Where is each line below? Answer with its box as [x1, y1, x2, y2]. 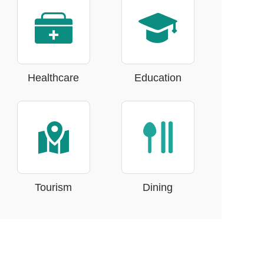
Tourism [35, 181, 72, 193]
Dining [143, 181, 173, 193]
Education [134, 72, 181, 84]
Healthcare [28, 72, 79, 84]
